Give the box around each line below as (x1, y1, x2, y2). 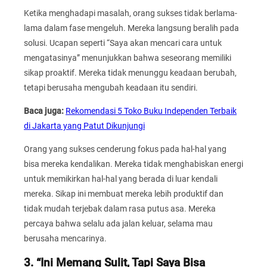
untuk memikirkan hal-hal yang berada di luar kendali (24, 174, 218, 184)
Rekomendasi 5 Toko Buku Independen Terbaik (66, 106, 237, 116)
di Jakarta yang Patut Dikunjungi (24, 121, 145, 131)
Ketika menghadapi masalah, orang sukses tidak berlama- (24, 8, 237, 18)
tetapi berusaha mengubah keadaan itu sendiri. (24, 82, 198, 92)
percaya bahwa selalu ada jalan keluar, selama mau (24, 219, 213, 229)
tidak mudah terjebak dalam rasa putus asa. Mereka (24, 204, 216, 214)
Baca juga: (24, 106, 64, 116)
